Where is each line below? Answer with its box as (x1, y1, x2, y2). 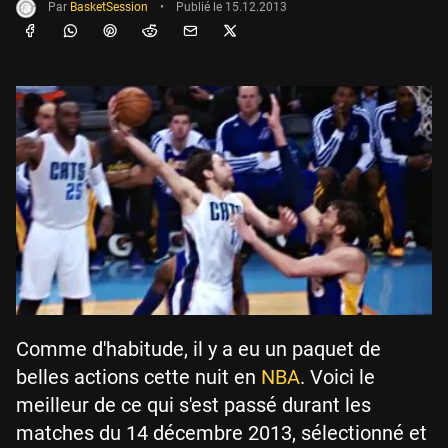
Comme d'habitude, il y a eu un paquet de (16, 337, 381, 362)
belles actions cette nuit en (16, 365, 261, 390)
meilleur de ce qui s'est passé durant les (16, 393, 371, 418)
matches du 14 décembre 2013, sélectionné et (16, 421, 427, 446)
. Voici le (300, 365, 375, 390)
